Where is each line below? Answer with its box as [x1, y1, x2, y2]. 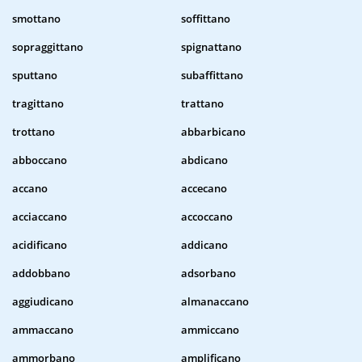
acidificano [12, 238, 67, 253]
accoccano [181, 209, 233, 225]
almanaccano [181, 294, 249, 309]
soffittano [181, 11, 230, 27]
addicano [181, 238, 228, 253]
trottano [12, 124, 55, 140]
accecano [181, 181, 227, 196]
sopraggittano [12, 40, 83, 55]
